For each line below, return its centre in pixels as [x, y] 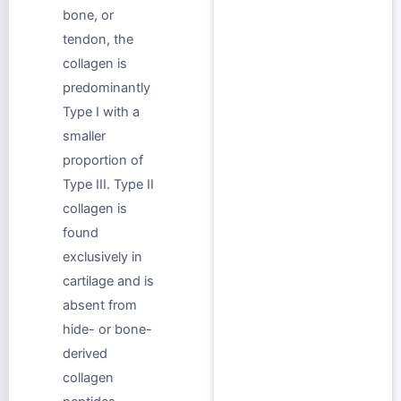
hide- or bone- [107, 329]
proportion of [103, 160]
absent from [100, 305]
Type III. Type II [108, 184]
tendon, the [98, 39]
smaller [84, 136]
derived [85, 353]
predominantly [107, 87]
